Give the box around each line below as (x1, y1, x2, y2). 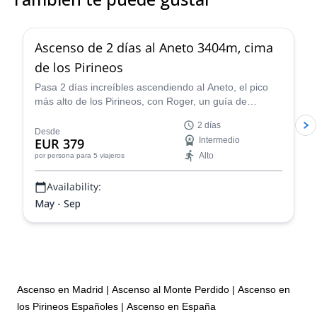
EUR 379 (35, 135, 84, 152)
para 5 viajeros (76, 151, 125, 159)
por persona (35, 151, 74, 159)
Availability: (47, 180, 101, 193)
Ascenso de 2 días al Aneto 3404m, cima (35, 38, 273, 56)
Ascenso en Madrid (17, 283, 103, 295)
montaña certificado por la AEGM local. (35, 110, 209, 121)
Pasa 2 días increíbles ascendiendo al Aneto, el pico (35, 81, 268, 93)
